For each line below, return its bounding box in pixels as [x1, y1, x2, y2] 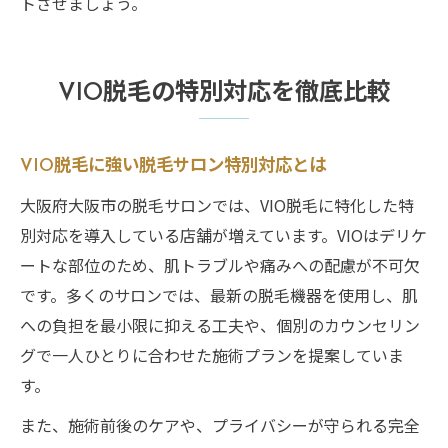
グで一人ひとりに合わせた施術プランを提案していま [20, 342, 404, 367]
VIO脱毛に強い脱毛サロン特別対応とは [20, 157, 326, 175]
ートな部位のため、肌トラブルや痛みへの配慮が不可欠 [20, 252, 420, 277]
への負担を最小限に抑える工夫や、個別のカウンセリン [20, 312, 420, 337]
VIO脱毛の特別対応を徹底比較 [57, 81, 391, 106]
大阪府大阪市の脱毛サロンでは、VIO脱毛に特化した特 [20, 192, 414, 217]
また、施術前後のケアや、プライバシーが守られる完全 [20, 412, 420, 437]
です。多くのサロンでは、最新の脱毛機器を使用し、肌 [20, 282, 418, 307]
